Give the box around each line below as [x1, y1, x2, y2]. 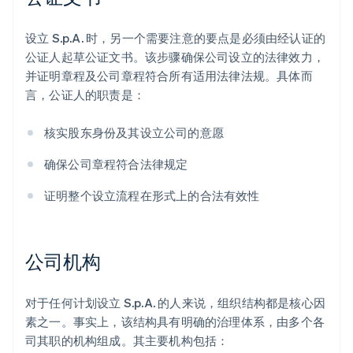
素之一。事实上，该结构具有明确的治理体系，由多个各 [25, 314, 325, 330]
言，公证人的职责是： [25, 87, 145, 103]
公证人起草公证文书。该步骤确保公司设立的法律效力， [25, 49, 325, 65]
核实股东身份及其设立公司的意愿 [44, 124, 224, 141]
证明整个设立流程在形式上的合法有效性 [44, 188, 260, 204]
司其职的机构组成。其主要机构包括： [25, 333, 229, 349]
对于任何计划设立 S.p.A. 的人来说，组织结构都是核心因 [25, 295, 325, 311]
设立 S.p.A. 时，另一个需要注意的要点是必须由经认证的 [25, 30, 325, 46]
